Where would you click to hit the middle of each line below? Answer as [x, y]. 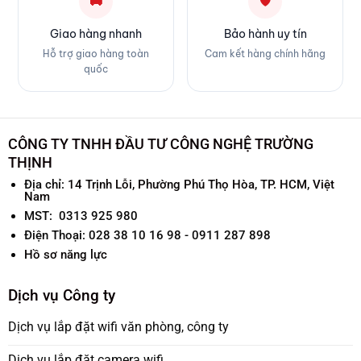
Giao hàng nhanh [96, 33]
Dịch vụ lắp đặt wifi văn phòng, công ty [118, 327]
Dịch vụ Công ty [62, 295]
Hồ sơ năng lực [65, 255]
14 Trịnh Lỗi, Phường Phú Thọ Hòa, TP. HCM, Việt [201, 184]
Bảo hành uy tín [265, 33]
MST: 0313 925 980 [81, 216]
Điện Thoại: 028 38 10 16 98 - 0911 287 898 [147, 235]
